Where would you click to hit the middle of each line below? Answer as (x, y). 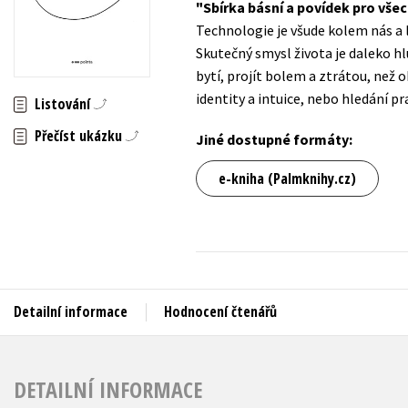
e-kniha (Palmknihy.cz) (287, 178)
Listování (62, 104)
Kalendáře (278, 66)
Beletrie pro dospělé (97, 76)
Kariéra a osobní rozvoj (313, 101)
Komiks (270, 136)
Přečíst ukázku (78, 136)
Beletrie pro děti (86, 42)
